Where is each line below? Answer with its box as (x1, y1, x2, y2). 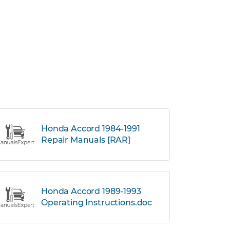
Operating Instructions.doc (41, 198, 152, 207)
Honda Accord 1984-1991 (41, 124, 140, 133)
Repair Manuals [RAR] (41, 135, 131, 145)
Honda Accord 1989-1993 (41, 186, 141, 196)
